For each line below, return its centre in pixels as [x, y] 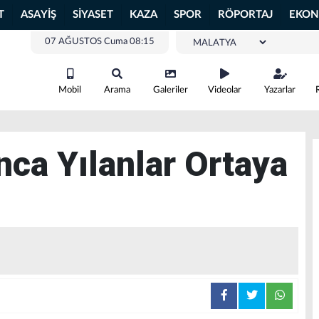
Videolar [225, 90]
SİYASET [93, 15]
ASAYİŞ [38, 15]
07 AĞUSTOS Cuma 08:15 [100, 42]
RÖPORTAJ [245, 15]
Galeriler [171, 90]
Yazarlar [280, 90]
